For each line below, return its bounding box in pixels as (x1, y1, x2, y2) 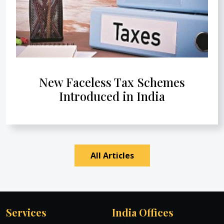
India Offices (112, 205, 173, 219)
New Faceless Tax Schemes (39, 73, 185, 90)
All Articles (90, 149, 134, 161)
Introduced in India (59, 87, 165, 104)
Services (6, 205, 46, 219)
